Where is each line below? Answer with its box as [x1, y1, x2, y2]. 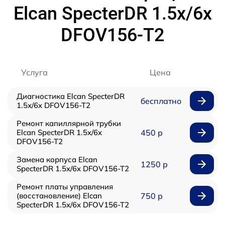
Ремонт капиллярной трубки [17, 119, 121, 129]
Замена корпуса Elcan [17, 155, 97, 165]
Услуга [21, 67, 48, 78]
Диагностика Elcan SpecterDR [17, 91, 125, 101]
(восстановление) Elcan [17, 191, 102, 201]
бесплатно [140, 96, 181, 106]
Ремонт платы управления [17, 182, 113, 192]
